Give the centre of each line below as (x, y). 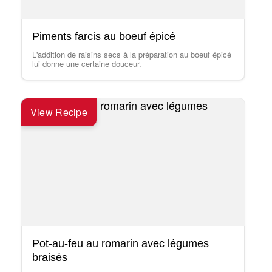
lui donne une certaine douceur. (87, 63)
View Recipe (59, 112)
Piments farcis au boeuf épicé (104, 36)
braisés (49, 257)
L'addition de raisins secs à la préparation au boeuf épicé (131, 54)
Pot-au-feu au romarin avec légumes (120, 243)
